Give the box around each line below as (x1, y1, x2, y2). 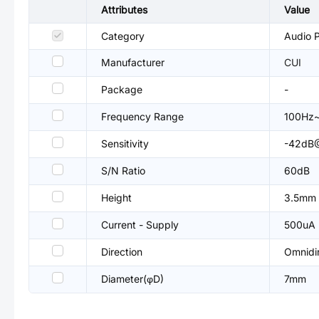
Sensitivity (101, 137, 149, 150)
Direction (101, 246, 142, 258)
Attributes (101, 4, 147, 16)
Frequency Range (101, 110, 184, 122)
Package (101, 83, 142, 95)
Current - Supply (101, 219, 179, 231)
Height (101, 192, 132, 204)
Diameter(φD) (101, 273, 164, 285)
